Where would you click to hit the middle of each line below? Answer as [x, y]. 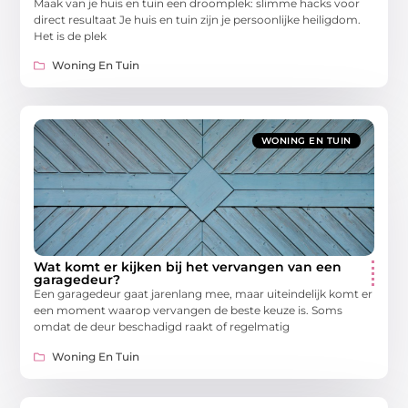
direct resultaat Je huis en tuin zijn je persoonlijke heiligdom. [198, 19]
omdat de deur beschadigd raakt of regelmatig [162, 327]
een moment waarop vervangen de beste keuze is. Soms [189, 311]
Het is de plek [71, 36]
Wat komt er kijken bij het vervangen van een [188, 267]
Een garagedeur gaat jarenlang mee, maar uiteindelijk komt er [204, 294]
